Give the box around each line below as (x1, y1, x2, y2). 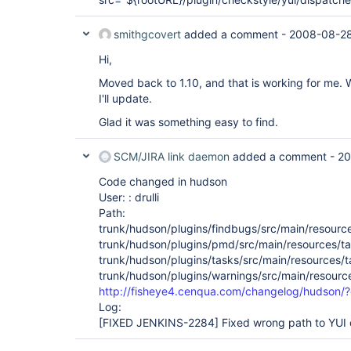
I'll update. (99, 92, 152, 105)
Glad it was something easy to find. (99, 115, 278, 128)
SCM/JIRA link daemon (114, 150, 230, 163)
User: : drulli (99, 190, 159, 204)
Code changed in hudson (99, 175, 227, 188)
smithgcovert (114, 27, 181, 41)
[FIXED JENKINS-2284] (99, 316, 219, 329)
